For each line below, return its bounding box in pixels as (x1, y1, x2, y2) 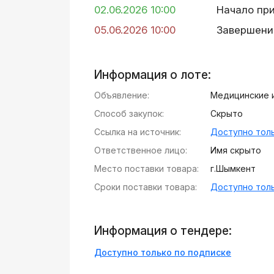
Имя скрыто (210, 145, 261, 155)
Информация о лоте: (94, 68, 211, 82)
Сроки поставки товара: (94, 182, 197, 192)
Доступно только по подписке (94, 247, 231, 257)
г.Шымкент (210, 163, 256, 174)
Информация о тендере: (94, 224, 232, 238)
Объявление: (94, 90, 149, 100)
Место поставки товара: (94, 163, 199, 174)
